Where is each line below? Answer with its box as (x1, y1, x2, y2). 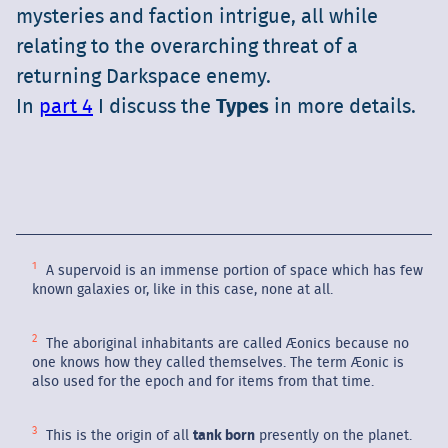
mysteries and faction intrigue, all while (16, 7, 378, 28)
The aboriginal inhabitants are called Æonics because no (42, 336, 410, 351)
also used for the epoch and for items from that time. (32, 374, 374, 389)
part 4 (39, 97, 93, 118)
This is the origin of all (42, 428, 194, 443)
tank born (193, 428, 256, 443)
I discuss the (93, 97, 216, 118)
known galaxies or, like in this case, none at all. (32, 283, 333, 298)
